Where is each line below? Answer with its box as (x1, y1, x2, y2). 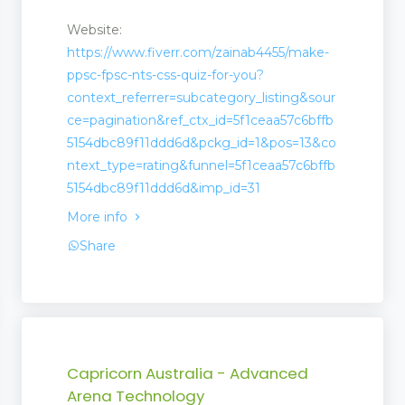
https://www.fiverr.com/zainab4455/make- (67, 43, 329, 61)
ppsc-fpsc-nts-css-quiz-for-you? (67, 66, 264, 83)
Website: (67, 21, 122, 38)
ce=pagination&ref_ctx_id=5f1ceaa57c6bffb (67, 111, 334, 128)
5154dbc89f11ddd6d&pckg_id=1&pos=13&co (67, 134, 336, 151)
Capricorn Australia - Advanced (67, 363, 308, 385)
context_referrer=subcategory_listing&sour (67, 89, 335, 106)
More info (67, 208, 131, 225)
